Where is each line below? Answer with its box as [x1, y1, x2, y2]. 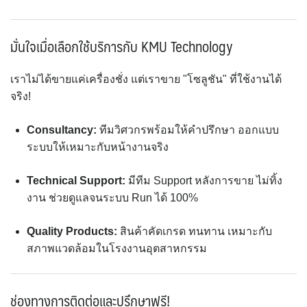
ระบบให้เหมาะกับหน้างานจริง [27, 141, 169, 153]
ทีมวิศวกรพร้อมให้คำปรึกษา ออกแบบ [97, 124, 279, 136]
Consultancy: [27, 124, 97, 136]
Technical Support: [27, 175, 125, 187]
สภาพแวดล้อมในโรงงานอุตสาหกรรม [27, 243, 207, 255]
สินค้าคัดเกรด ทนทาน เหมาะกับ [117, 225, 272, 238]
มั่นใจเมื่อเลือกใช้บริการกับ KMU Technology [10, 34, 233, 58]
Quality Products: [27, 225, 117, 238]
